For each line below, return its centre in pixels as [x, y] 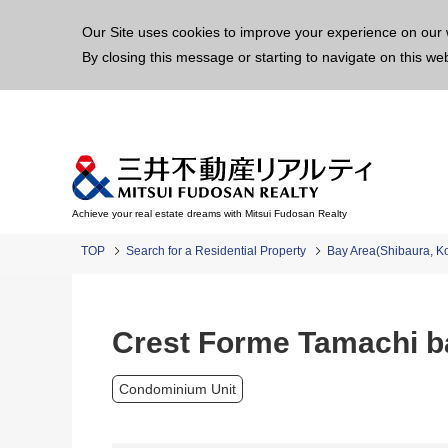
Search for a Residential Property [216, 251]
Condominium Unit [177, 389]
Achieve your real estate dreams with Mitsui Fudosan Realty [209, 213]
